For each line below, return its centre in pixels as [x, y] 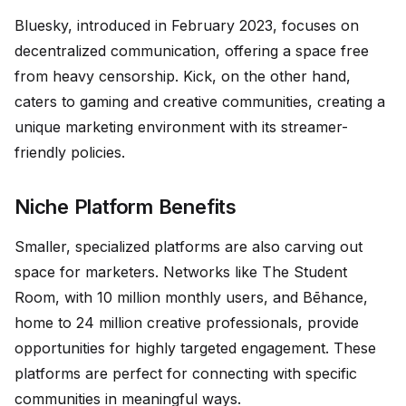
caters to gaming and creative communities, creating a [200, 102]
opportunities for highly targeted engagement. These [195, 348]
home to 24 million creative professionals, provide [187, 323]
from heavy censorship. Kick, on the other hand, [183, 77]
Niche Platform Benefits [126, 207]
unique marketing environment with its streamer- [181, 127]
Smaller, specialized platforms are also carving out [188, 247]
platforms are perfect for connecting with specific [186, 374]
